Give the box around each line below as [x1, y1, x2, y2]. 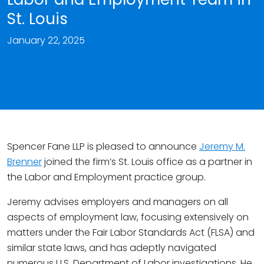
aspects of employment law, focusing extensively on [7, 210, 249, 224]
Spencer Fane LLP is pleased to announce [7, 140, 199, 153]
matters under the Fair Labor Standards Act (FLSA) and [7, 226, 255, 239]
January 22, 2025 [7, 34, 85, 47]
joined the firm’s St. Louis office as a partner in [42, 155, 252, 169]
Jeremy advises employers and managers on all [7, 195, 228, 209]
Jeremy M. [199, 140, 245, 153]
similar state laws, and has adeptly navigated [7, 241, 216, 255]
